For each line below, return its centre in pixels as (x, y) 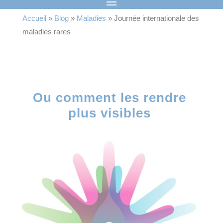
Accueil (34, 18)
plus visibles (110, 113)
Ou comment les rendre (110, 98)
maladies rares (46, 32)
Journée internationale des (156, 18)
